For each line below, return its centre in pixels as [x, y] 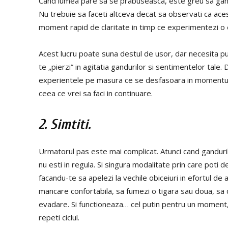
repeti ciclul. [59, 217]
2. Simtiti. [65, 124]
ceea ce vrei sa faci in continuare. [96, 93]
